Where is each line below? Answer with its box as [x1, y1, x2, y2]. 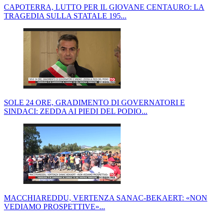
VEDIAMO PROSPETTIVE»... [4, 202, 105, 211]
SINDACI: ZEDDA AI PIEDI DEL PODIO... [4, 107, 147, 115]
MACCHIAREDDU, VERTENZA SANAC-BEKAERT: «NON [4, 193, 207, 202]
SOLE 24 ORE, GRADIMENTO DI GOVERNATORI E [4, 98, 185, 107]
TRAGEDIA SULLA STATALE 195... [4, 11, 127, 20]
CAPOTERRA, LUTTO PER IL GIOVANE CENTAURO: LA [4, 2, 204, 11]
